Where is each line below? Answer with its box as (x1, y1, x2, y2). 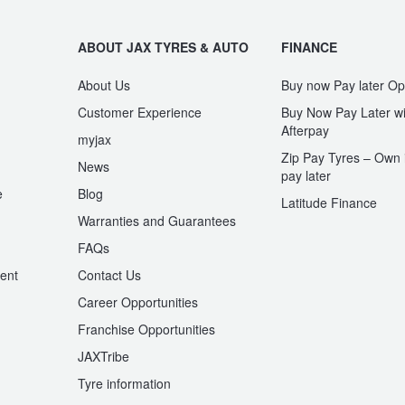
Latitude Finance (281, 193, 377, 212)
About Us (78, 76, 130, 95)
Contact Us (78, 266, 141, 285)
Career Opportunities (78, 293, 198, 312)
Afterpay (281, 121, 329, 140)
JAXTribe (78, 347, 129, 366)
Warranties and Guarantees (78, 212, 236, 231)
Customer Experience (78, 103, 202, 122)
